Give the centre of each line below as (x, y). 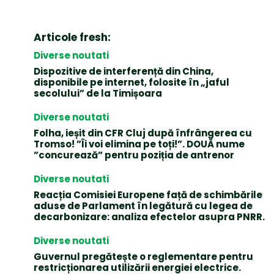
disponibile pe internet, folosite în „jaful (131, 82)
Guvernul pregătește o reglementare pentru (143, 256)
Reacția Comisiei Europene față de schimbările (148, 194)
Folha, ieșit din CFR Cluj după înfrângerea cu (143, 133)
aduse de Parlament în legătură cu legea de (143, 206)
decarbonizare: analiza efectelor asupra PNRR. (149, 217)
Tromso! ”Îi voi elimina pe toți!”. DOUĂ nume (139, 144)
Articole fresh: (72, 37)
